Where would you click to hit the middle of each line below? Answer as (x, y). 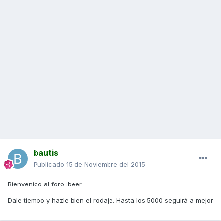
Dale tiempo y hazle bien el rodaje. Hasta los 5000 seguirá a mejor (110, 201)
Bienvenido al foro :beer (45, 184)
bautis (46, 153)
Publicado (50, 165)
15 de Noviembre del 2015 (106, 165)
